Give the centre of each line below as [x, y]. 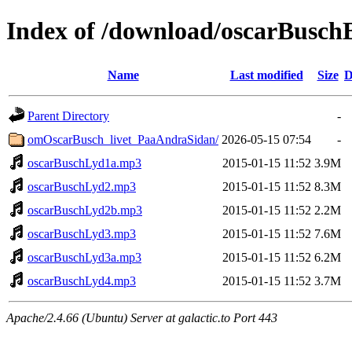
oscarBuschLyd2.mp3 [82, 186]
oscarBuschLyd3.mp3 [82, 233]
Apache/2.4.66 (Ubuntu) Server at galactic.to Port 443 [142, 317]
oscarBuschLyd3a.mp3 [84, 257]
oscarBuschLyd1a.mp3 [84, 163]
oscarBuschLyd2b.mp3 [85, 210]
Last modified [266, 75]
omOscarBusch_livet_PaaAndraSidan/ [123, 139]
